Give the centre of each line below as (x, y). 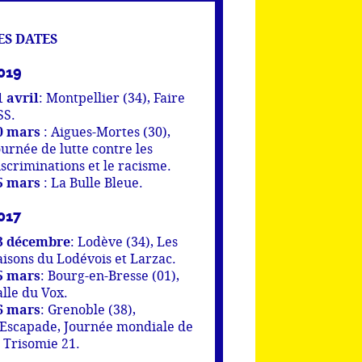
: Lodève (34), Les (124, 242)
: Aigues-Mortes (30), (105, 132)
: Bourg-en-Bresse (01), (110, 276)
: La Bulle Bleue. (92, 183)
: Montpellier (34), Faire (112, 98)
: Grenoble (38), (88, 309)
